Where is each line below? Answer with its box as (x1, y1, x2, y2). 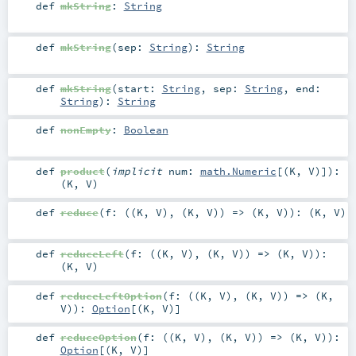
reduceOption (60, 330, 137, 343)
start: (117, 82, 162, 95)
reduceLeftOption (60, 288, 162, 302)
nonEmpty (60, 123, 111, 137)
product (60, 164, 105, 178)
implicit (110, 164, 168, 178)
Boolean (123, 123, 168, 137)
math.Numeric (199, 164, 277, 178)
